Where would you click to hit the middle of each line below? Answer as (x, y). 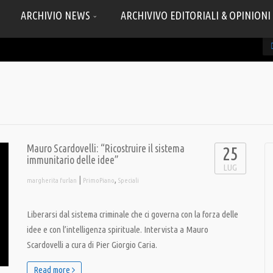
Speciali (129, 180)
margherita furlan (52, 180)
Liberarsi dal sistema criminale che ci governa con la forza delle (133, 214)
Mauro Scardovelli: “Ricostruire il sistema (106, 148)
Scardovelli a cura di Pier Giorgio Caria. (92, 245)
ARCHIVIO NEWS (57, 15)
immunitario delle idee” (73, 160)
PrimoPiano (99, 180)
